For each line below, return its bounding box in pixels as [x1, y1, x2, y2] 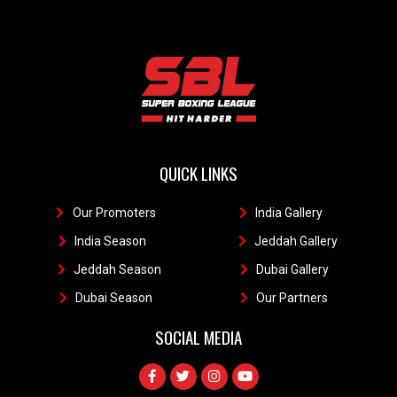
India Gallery [254, 205, 323, 220]
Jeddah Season [74, 261, 162, 276]
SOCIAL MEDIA [155, 323, 242, 349]
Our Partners [256, 290, 329, 305]
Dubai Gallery [255, 261, 329, 276]
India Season [74, 233, 147, 248]
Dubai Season [75, 290, 153, 305]
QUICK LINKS [160, 160, 237, 185]
